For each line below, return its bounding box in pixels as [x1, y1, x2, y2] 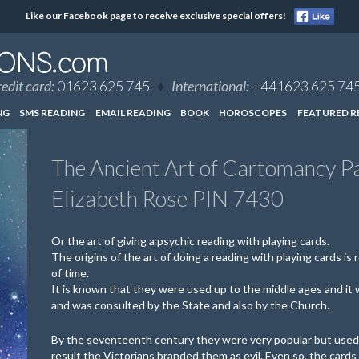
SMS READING [19, 107, 86, 119]
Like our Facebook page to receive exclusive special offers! [25, 10, 286, 22]
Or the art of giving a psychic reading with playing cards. [51, 233, 329, 248]
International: [171, 77, 249, 95]
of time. [51, 265, 89, 280]
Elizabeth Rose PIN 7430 [51, 185, 284, 212]
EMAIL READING [95, 107, 171, 119]
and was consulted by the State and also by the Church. [51, 297, 329, 312]
